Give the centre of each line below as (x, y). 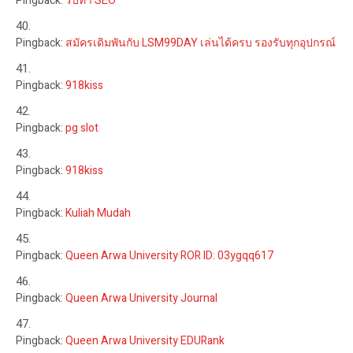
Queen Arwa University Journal (141, 298)
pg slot (82, 128)
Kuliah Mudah (98, 213)
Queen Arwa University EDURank (145, 340)
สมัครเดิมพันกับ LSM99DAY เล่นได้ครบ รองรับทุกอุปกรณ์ (201, 43)
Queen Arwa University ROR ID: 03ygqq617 (169, 255)
